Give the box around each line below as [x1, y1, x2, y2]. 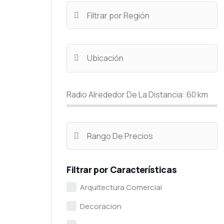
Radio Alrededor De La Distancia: [66, 89, 185, 100]
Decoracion [80, 201, 121, 211]
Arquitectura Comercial [80, 182, 162, 192]
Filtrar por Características [66, 163, 177, 175]
